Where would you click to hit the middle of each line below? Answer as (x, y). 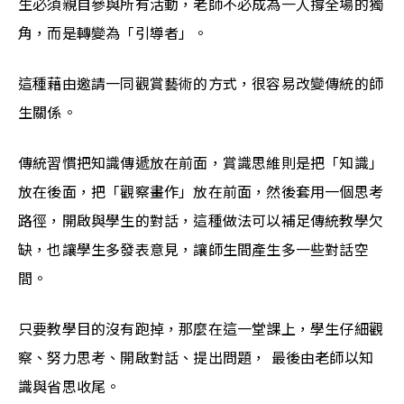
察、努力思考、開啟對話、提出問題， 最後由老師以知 (196, 358)
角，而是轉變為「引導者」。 (113, 33)
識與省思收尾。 (69, 387)
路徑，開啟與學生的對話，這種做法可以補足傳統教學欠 (201, 221)
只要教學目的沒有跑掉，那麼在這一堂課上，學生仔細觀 (201, 329)
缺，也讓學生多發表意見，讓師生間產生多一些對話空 (193, 250)
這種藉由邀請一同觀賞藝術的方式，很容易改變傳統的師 (201, 84)
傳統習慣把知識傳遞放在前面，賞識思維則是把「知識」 (201, 163)
